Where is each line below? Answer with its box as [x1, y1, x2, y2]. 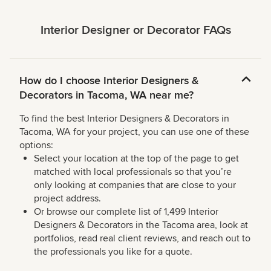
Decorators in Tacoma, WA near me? [19, 88, 194, 102]
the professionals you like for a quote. [34, 246, 192, 258]
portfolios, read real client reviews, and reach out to [34, 232, 250, 245]
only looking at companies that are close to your [34, 179, 236, 192]
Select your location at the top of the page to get [34, 152, 239, 165]
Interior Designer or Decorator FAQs [40, 23, 231, 38]
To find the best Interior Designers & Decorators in [19, 113, 229, 125]
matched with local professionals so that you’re [34, 166, 232, 178]
